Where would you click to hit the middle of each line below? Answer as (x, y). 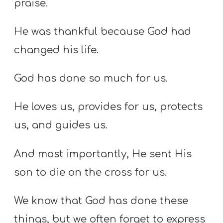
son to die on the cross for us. (91, 172)
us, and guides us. (61, 125)
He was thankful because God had (103, 31)
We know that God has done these (101, 201)
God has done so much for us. (91, 79)
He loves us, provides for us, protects (109, 107)
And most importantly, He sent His (103, 154)
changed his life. (56, 50)
